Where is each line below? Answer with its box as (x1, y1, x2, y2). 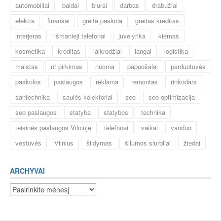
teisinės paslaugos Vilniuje (15, 123, 91, 133)
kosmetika (15, 46, 45, 56)
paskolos (15, 77, 41, 87)
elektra (15, 16, 35, 26)
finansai (47, 16, 70, 26)
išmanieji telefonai (54, 31, 106, 41)
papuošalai (127, 62, 158, 72)
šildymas (86, 138, 112, 148)
